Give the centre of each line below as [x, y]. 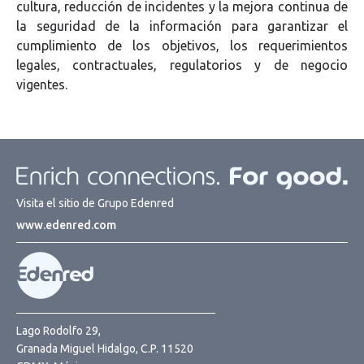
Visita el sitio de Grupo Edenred [95, 204]
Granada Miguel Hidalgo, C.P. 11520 [105, 349]
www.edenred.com [66, 225]
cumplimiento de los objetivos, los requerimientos [182, 45]
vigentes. [42, 84]
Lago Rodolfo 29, [58, 331]
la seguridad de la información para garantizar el [182, 26]
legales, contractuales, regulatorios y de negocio [182, 65]
